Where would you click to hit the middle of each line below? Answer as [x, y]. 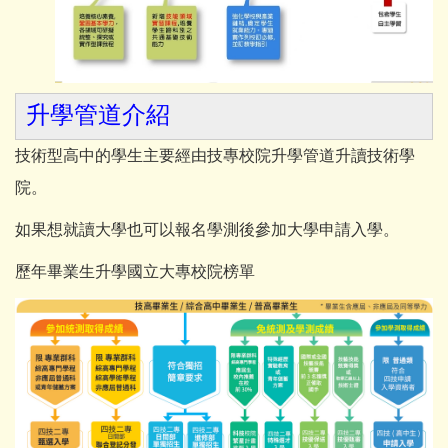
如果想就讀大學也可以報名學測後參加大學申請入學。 [207, 230]
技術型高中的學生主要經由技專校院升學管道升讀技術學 [215, 156]
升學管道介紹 [98, 115]
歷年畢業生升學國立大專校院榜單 [135, 272]
